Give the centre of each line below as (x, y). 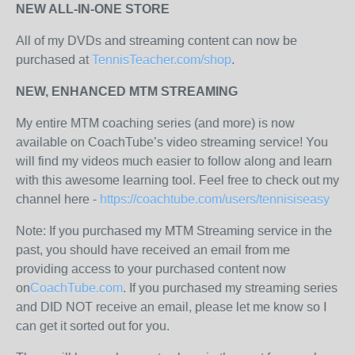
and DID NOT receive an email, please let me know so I (171, 307)
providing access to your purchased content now (151, 269)
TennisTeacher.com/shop (162, 60)
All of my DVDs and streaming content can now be (157, 41)
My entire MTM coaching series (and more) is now (155, 123)
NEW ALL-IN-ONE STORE (93, 9)
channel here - (58, 199)
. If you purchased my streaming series (230, 288)
